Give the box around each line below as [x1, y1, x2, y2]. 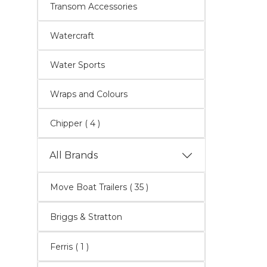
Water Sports [50, 60, 105, 70]
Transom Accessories [50, 1, 137, 12]
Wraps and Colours [50, 89, 128, 100]
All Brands [49, 150, 98, 161]
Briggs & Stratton [50, 212, 122, 222]
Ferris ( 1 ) [75, 241, 89, 252]
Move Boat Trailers [50, 182, 129, 193]
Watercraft [50, 30, 94, 41]
